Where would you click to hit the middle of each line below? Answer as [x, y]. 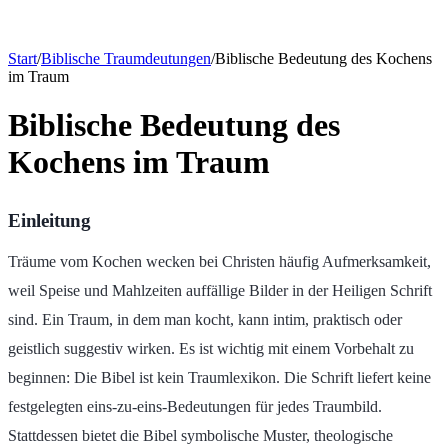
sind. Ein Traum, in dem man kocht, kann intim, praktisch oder [205, 320]
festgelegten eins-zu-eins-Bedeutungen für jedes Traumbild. [195, 407]
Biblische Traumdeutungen [126, 58]
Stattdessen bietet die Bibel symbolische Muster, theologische [200, 436]
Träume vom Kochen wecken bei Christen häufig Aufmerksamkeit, [219, 262]
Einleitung [50, 220]
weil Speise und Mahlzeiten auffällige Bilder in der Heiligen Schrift [220, 291]
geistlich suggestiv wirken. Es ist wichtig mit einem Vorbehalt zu [211, 349]
